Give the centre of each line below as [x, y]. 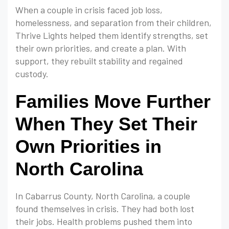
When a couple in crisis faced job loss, [89, 10]
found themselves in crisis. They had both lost [105, 209]
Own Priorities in [88, 147]
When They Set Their [106, 124]
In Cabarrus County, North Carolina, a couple [103, 196]
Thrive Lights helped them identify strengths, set [112, 36]
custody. [32, 74]
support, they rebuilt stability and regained [99, 61]
